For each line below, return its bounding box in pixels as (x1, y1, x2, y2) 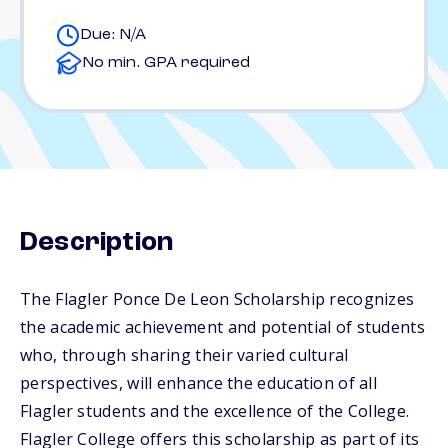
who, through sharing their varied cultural (20, 344, 349, 366)
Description (20, 229, 174, 257)
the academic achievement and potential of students (20, 316, 425, 338)
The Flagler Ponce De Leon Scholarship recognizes (20, 288, 415, 310)
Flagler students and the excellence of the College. (20, 400, 410, 422)
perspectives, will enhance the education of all (20, 372, 378, 394)
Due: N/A (80, 27, 146, 43)
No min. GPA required (82, 55, 250, 71)
